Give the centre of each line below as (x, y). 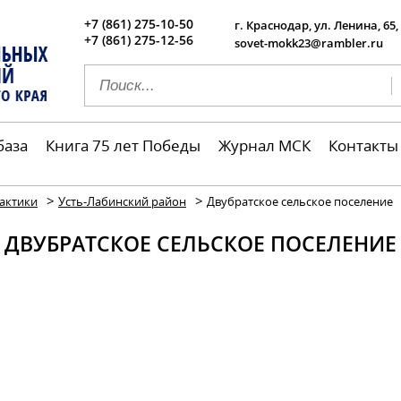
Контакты (363, 145)
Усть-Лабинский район (122, 201)
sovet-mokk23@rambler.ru (309, 43)
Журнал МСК (264, 145)
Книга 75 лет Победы (123, 145)
